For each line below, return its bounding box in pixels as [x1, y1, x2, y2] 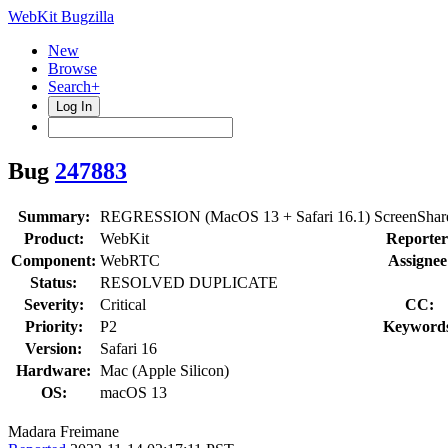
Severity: [23, 295, 84, 313]
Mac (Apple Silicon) [100, 361, 229, 379]
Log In [56, 99, 92, 114]
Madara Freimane [8, 422, 119, 440]
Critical [100, 295, 146, 313]
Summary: [17, 207, 90, 225]
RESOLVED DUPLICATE [100, 273, 278, 291]
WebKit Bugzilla [8, 8, 114, 25]
